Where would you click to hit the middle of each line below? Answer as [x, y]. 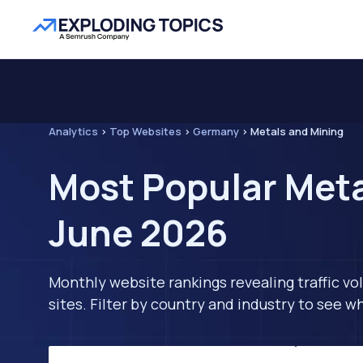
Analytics [73, 131]
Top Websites [145, 131]
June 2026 [138, 233]
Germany [216, 131]
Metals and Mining [297, 131]
